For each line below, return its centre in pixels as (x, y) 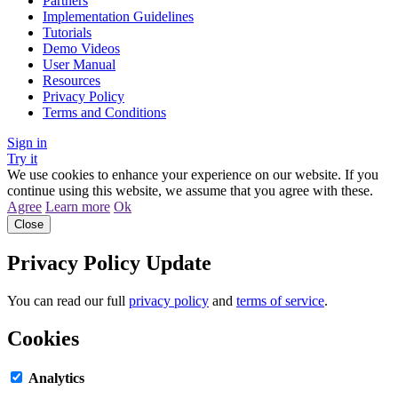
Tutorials (67, 33)
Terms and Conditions (104, 113)
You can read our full (68, 301)
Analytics (56, 378)
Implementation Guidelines (118, 17)
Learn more (78, 207)
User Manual (79, 65)
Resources (72, 81)
